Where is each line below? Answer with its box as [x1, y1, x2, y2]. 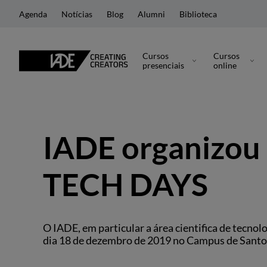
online [213, 60, 237, 70]
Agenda [19, 8, 47, 19]
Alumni [138, 8, 165, 19]
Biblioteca [179, 8, 217, 19]
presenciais [142, 60, 185, 70]
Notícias [61, 8, 92, 19]
